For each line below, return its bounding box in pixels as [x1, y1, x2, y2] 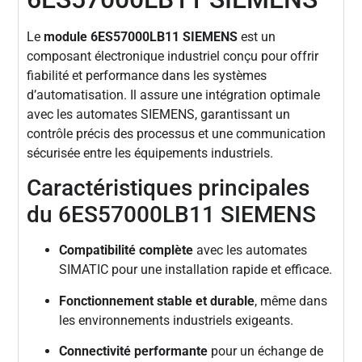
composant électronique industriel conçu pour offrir [27, 48, 319, 65]
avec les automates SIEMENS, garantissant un [27, 107, 291, 123]
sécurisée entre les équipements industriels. [27, 145, 274, 162]
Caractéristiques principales [27, 175, 310, 202]
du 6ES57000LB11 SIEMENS [27, 201, 317, 229]
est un [238, 29, 276, 45]
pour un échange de [208, 343, 324, 360]
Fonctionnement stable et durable [59, 293, 255, 309]
